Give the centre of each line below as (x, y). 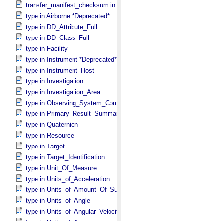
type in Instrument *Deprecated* (71, 59)
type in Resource (50, 135)
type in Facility (47, 49)
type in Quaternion (52, 125)
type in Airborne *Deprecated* (68, 16)
